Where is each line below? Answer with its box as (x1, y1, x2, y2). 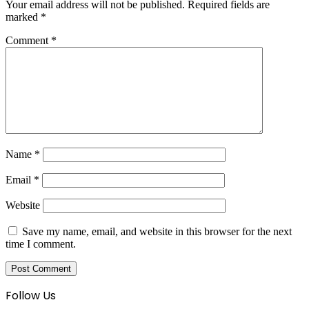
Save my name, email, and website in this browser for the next (22, 225, 292, 237)
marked (6, 10, 41, 23)
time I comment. (6, 237, 76, 250)
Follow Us (6, 287, 56, 303)
